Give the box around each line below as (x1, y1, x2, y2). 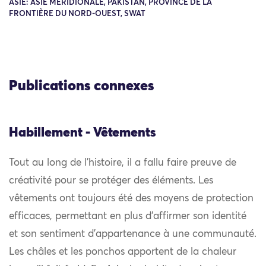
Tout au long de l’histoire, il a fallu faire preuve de (9, 158, 236, 169)
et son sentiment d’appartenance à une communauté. (9, 229, 256, 240)
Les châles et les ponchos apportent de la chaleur (9, 247, 236, 258)
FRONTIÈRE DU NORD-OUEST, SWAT (9, 10, 145, 18)
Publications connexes (9, 78, 154, 93)
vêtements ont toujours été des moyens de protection (9, 194, 254, 204)
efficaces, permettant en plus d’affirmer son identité (9, 211, 246, 222)
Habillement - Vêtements (9, 126, 156, 140)
